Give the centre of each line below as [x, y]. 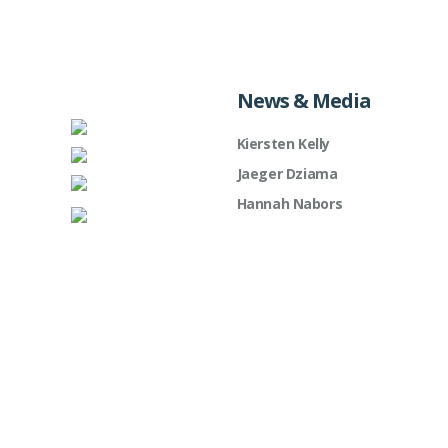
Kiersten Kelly [283, 144]
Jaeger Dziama [287, 174]
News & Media [303, 101]
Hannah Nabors [289, 204]
